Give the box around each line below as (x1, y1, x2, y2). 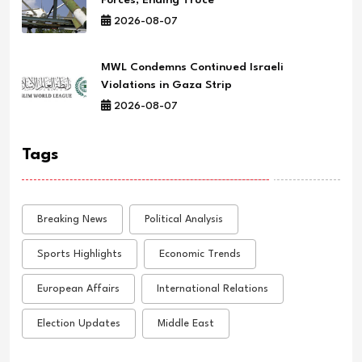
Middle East (158, 318, 214, 329)
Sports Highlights (37, 248, 122, 259)
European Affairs (37, 283, 120, 294)
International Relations (157, 283, 268, 294)
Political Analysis (145, 213, 223, 225)
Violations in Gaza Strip (101, 78, 232, 90)
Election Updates (37, 318, 120, 329)
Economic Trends (159, 248, 241, 259)
